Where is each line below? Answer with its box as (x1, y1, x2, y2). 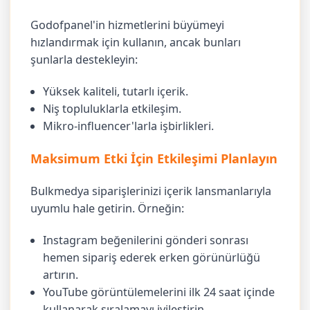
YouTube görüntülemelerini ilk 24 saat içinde (43, 284, 275, 300)
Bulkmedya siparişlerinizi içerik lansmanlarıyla (30, 183, 272, 199)
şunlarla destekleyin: (30, 51, 138, 67)
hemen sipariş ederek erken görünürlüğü (43, 250, 261, 266)
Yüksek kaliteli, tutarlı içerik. (43, 84, 189, 100)
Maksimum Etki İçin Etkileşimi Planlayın (30, 149, 278, 167)
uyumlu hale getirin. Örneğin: (30, 200, 185, 216)
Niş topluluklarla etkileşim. (43, 101, 182, 117)
